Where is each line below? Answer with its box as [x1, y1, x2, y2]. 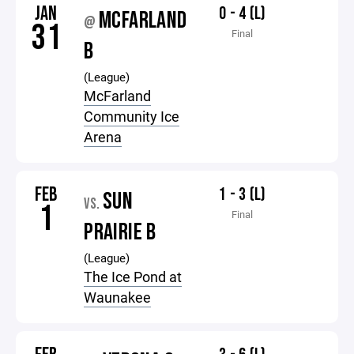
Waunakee [84, 288, 152, 307]
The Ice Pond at [84, 267, 183, 286]
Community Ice [84, 107, 180, 126]
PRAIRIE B [84, 218, 156, 247]
